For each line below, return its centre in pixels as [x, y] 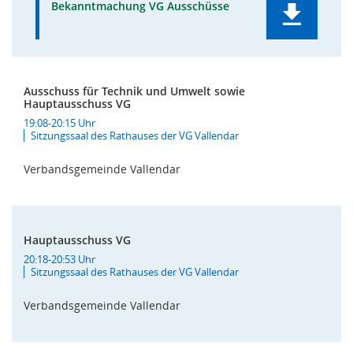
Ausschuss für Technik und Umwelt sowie [134, 91]
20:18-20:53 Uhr [59, 259]
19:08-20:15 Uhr [59, 123]
